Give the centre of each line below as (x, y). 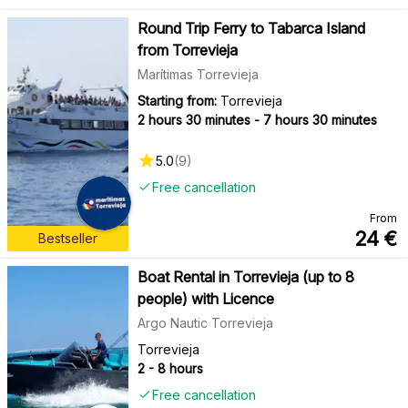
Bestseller (67, 239)
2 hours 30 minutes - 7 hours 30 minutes (257, 119)
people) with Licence (205, 298)
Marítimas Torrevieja (198, 74)
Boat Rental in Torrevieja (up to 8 (245, 276)
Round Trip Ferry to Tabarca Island (251, 28)
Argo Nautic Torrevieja (205, 322)
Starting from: (177, 100)
